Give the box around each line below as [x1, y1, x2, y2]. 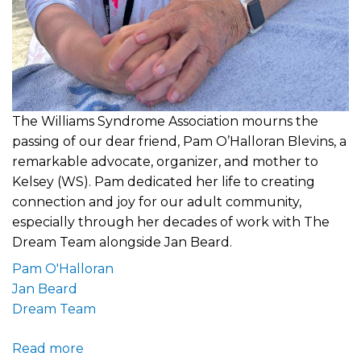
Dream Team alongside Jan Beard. [12, 234, 232, 250]
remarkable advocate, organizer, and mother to [12, 153, 318, 169]
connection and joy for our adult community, [12, 193, 301, 210]
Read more [12, 340, 84, 356]
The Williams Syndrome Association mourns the [12, 113, 318, 129]
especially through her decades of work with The [12, 214, 330, 230]
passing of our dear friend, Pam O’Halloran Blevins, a [12, 133, 346, 149]
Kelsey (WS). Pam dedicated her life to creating [12, 173, 315, 189]
